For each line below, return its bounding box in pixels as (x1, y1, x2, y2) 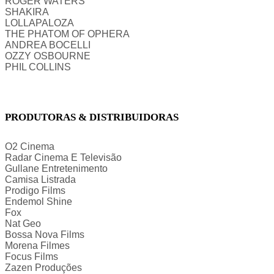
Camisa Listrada (5, 174, 76, 185)
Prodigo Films (5, 185, 65, 196)
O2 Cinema (5, 141, 54, 152)
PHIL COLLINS (5, 62, 71, 73)
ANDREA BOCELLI (5, 40, 91, 51)
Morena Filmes (5, 240, 70, 251)
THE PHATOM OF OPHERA (5, 29, 130, 40)
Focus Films (5, 251, 58, 262)
